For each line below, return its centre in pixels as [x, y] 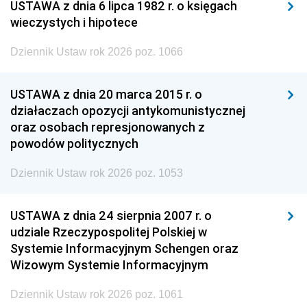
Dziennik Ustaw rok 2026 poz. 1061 [97, 294]
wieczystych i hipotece [74, 22]
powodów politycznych [74, 144]
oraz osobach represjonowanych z [108, 127]
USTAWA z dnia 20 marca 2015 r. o [106, 94]
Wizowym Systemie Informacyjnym [109, 265]
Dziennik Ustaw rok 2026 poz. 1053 [97, 173]
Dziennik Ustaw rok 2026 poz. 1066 [97, 52]
